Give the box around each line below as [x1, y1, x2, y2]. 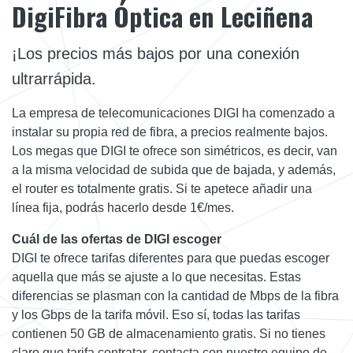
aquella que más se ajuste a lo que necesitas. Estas [12, 269, 301, 284]
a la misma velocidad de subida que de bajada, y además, [12, 162, 336, 176]
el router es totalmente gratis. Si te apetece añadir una [12, 181, 312, 195]
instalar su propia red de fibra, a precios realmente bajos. [12, 124, 328, 139]
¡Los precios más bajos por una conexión [12, 44, 299, 62]
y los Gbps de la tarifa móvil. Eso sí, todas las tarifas [12, 307, 300, 321]
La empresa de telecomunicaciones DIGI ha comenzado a [12, 106, 335, 120]
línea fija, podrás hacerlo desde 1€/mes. [12, 200, 234, 214]
